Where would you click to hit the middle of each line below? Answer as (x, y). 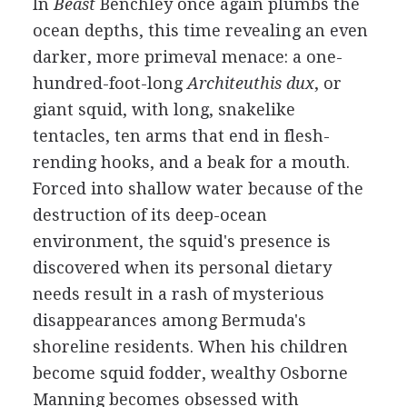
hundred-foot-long (109, 83)
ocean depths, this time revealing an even (200, 30)
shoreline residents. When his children (190, 347)
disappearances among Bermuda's (169, 320)
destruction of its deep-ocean (149, 215)
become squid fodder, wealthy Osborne (190, 373)
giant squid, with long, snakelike (164, 109)
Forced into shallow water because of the (198, 189)
